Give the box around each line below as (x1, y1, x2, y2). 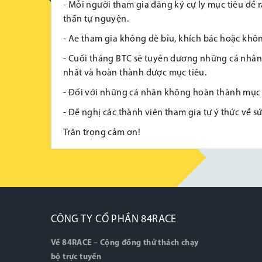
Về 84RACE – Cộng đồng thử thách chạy (51, 239, 199, 247)
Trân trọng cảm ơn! (63, 128, 141, 137)
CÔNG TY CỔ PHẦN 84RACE (51, 214, 177, 225)
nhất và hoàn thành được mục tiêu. (63, 68, 207, 78)
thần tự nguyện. (63, 15, 129, 24)
